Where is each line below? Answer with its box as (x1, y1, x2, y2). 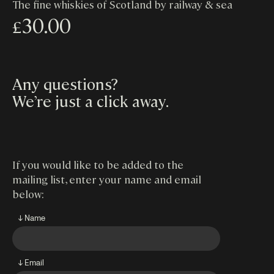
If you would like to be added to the (12, 157, 183, 172)
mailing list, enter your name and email (12, 172, 201, 187)
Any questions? (12, 73, 118, 94)
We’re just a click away (12, 90, 165, 111)
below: (12, 187, 44, 201)
